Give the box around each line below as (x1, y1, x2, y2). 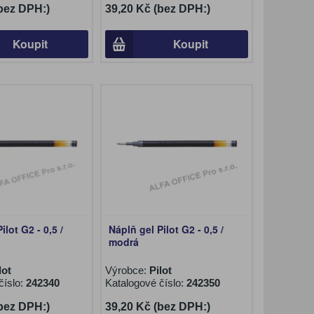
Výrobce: (104, 264, 149, 276)
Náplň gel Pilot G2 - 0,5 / (108, 222, 224, 236)
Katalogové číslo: (104, 277, 186, 289)
